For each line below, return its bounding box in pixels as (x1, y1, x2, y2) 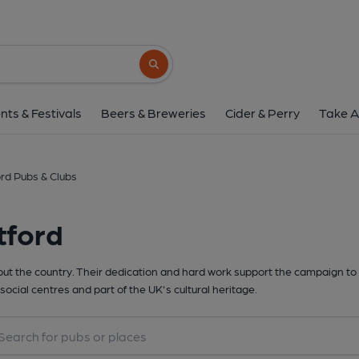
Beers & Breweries (101, 105, 206, 120)
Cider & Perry (225, 105, 300, 120)
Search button (147, 65, 208, 77)
